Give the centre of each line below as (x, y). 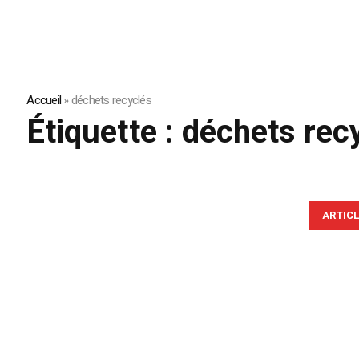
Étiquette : (105, 133)
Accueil (44, 101)
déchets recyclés (111, 101)
